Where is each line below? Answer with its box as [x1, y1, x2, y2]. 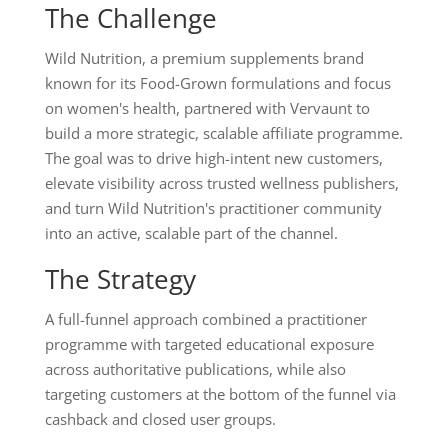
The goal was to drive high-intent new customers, [44, 148, 383, 169]
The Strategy [44, 261, 196, 298]
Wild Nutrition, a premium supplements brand [44, 48, 364, 69]
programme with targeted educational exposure [44, 334, 374, 355]
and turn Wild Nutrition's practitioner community [44, 198, 382, 219]
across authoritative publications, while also [44, 359, 346, 380]
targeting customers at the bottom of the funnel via [44, 384, 396, 405]
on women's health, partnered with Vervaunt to [44, 98, 370, 119]
